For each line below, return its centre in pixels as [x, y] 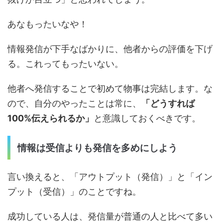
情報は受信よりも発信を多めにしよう [97, 148]
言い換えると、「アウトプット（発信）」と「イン [110, 177]
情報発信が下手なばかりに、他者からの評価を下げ [110, 49]
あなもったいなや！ [48, 24]
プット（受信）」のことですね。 [74, 192]
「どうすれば [168, 104]
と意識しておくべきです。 [147, 118]
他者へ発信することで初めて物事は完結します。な [110, 89]
